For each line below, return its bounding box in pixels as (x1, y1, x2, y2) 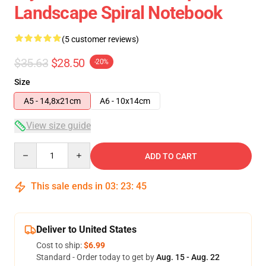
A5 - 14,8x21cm (24, 96, 81, 106)
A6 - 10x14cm (100, 96, 150, 106)
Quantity (14, 143, 46, 153)
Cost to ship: (36, 240, 84, 250)
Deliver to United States (36, 224, 137, 235)
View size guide (26, 120, 91, 131)
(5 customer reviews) (62, 34, 139, 44)
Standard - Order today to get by (36, 252, 156, 262)
